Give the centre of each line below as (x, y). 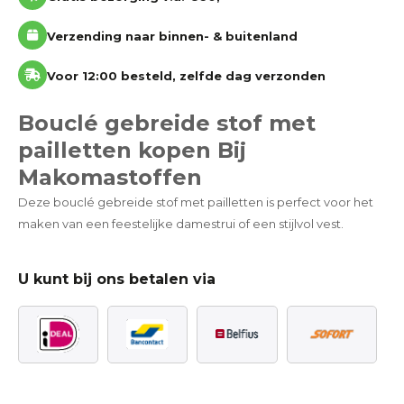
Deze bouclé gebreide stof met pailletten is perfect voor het (196, 202)
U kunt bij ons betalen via (117, 279)
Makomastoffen (110, 177)
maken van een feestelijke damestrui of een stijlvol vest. (181, 223)
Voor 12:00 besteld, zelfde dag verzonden (186, 75)
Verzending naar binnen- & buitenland (172, 36)
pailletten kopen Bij (132, 150)
